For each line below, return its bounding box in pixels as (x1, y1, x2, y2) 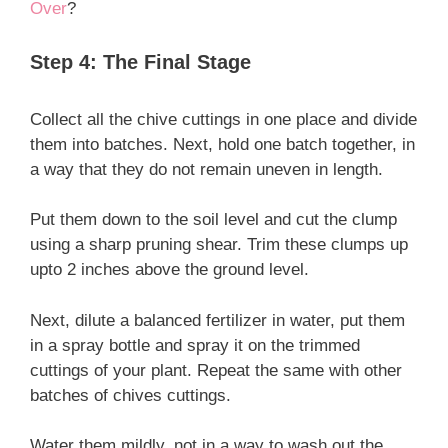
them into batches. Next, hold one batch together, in (30, 134, 415, 154)
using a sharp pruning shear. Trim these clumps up (30, 235, 408, 254)
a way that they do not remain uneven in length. (30, 159, 383, 179)
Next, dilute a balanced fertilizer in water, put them (30, 310, 405, 330)
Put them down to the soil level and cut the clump (30, 210, 397, 229)
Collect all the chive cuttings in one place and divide (30, 109, 417, 129)
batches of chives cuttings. (30, 385, 231, 405)
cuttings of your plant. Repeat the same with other (30, 360, 402, 380)
